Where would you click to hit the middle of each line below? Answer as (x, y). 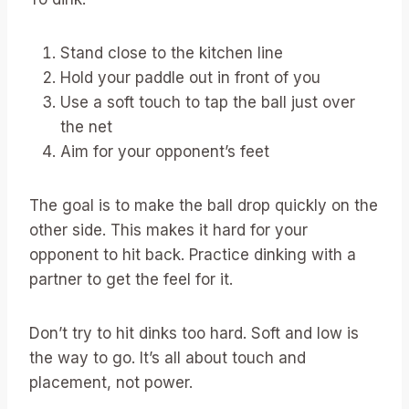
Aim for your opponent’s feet (165, 151)
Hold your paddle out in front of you (190, 77)
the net (86, 126)
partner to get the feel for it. (131, 279)
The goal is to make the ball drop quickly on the (204, 205)
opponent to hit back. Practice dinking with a (193, 254)
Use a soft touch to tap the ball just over (208, 102)
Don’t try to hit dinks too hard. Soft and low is (194, 333)
